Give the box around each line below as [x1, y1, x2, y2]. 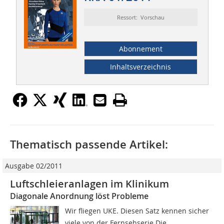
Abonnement [118, 44, 162, 54]
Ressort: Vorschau [116, 13, 164, 21]
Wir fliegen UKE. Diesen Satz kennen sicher [65, 206, 209, 216]
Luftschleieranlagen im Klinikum [10, 177, 169, 191]
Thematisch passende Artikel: [10, 137, 168, 152]
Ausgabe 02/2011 [5, 161, 62, 171]
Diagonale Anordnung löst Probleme [10, 190, 148, 202]
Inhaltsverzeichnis [110, 62, 171, 72]
